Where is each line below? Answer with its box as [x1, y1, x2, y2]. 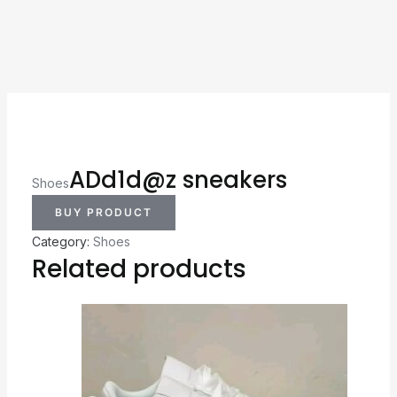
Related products [31, 251, 246, 286]
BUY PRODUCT [54, 205, 152, 219]
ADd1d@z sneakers [68, 163, 287, 196]
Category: [31, 233, 93, 249]
